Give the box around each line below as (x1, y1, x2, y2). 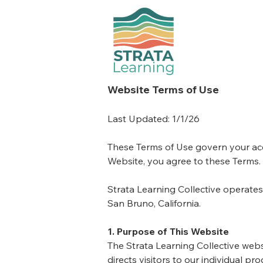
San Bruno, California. (107, 197, 201, 209)
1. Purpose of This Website (107, 225, 229, 237)
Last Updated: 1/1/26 (107, 113, 200, 124)
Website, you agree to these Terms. (107, 155, 261, 167)
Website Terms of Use (107, 83, 219, 96)
